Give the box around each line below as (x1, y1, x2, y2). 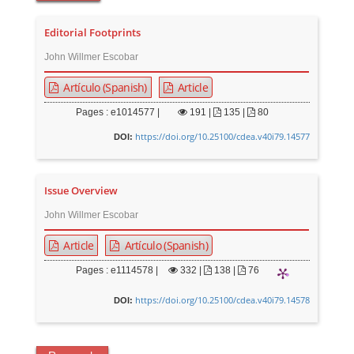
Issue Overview (44, 184, 119, 198)
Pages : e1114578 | (76, 265, 159, 277)
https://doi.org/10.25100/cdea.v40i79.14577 (134, 130, 310, 143)
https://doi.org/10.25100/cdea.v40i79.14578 (134, 294, 310, 307)
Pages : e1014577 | (76, 107, 160, 119)
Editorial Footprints (44, 26, 141, 40)
